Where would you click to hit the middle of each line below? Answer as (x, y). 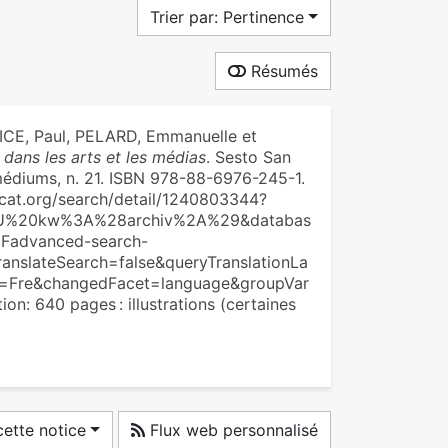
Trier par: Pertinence (227, 17)
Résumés (281, 71)
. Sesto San (248, 157)
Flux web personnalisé (231, 430)
